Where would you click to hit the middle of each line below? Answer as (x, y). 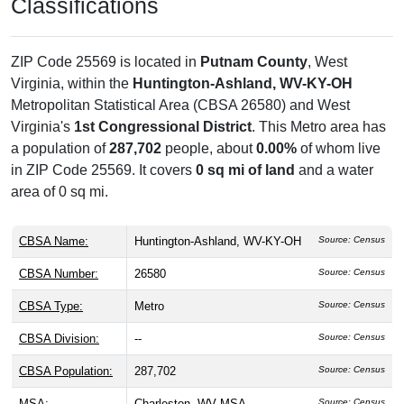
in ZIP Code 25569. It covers (103, 170)
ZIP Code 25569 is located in (106, 62)
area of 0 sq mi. (60, 192)
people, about (209, 149)
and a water (334, 170)
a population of (60, 149)
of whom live (339, 149)
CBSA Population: (66, 372)
